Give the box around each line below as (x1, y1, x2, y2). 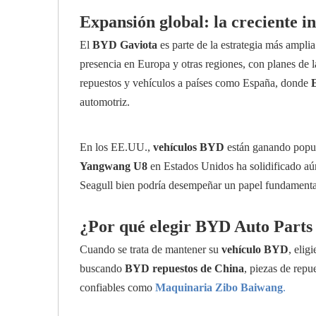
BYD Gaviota (92, 39, 157, 51)
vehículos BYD (153, 141, 224, 153)
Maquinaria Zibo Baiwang (155, 281, 283, 293)
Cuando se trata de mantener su (80, 243, 221, 255)
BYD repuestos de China (125, 262, 244, 274)
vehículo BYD (221, 243, 288, 255)
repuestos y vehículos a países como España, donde (80, 77, 311, 89)
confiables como (80, 281, 155, 293)
